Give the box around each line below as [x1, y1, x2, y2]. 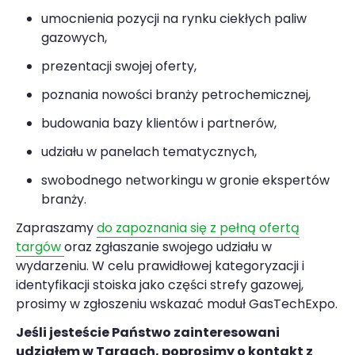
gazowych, [41, 29, 107, 48]
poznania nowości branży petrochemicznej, [41, 86, 311, 105]
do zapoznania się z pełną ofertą [97, 219, 300, 238]
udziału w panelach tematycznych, [41, 143, 257, 162]
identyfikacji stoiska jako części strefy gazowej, [16, 276, 303, 295]
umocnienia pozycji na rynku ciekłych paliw [41, 10, 307, 29]
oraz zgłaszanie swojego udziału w [64, 238, 272, 257]
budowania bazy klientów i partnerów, [41, 114, 277, 133]
